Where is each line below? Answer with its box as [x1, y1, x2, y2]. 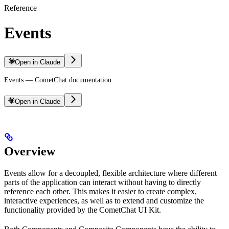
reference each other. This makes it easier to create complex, [4, 187, 197, 196]
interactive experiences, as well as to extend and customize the [4, 196, 204, 205]
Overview [4, 144, 55, 158]
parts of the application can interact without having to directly [4, 177, 201, 187]
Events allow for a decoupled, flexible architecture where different [4, 168, 217, 177]
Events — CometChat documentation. [4, 76, 113, 84]
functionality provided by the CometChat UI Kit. [4, 205, 161, 214]
